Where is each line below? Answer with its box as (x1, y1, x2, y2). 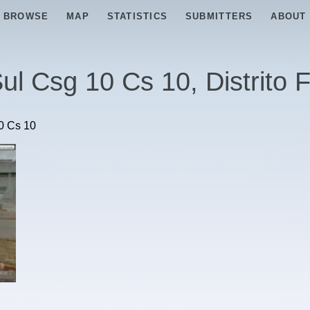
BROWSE (3, 11, 49, 21)
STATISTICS (107, 11, 168, 21)
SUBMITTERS (185, 11, 253, 21)
